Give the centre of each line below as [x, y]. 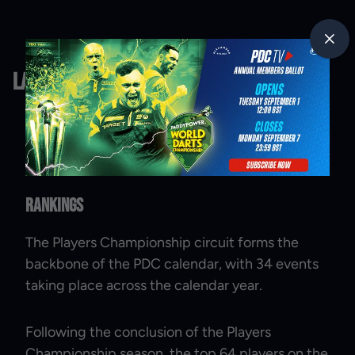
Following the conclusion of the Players [148, 332]
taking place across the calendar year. [144, 285]
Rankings [54, 205]
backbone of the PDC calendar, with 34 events [172, 263]
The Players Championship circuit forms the [162, 242]
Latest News [61, 82]
